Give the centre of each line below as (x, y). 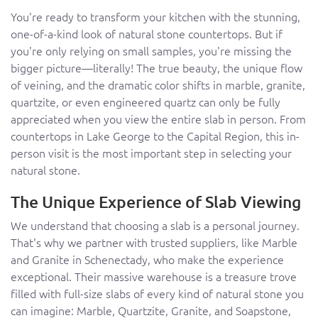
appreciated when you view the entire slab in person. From (158, 119)
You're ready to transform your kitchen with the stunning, (155, 17)
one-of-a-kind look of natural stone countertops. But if (147, 34)
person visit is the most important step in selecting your (151, 153)
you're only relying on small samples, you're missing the (151, 51)
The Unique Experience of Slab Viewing (156, 202)
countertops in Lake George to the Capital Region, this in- (155, 136)
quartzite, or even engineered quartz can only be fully (146, 102)
